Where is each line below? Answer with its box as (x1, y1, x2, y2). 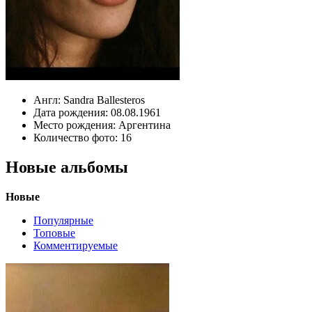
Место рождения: (33, 118, 118, 131)
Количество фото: (33, 131, 120, 143)
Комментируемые (33, 239, 118, 251)
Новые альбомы (6, 157, 128, 176)
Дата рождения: (33, 106, 111, 118)
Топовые (33, 226, 75, 239)
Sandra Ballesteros (63, 93, 145, 106)
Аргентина (118, 118, 171, 131)
